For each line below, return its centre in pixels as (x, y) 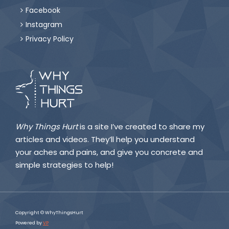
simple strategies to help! (64, 165)
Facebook (43, 10)
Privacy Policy (50, 39)
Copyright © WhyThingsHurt (49, 213)
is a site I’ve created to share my (141, 127)
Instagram (44, 25)
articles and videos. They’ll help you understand (105, 139)
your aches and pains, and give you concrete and (109, 152)
